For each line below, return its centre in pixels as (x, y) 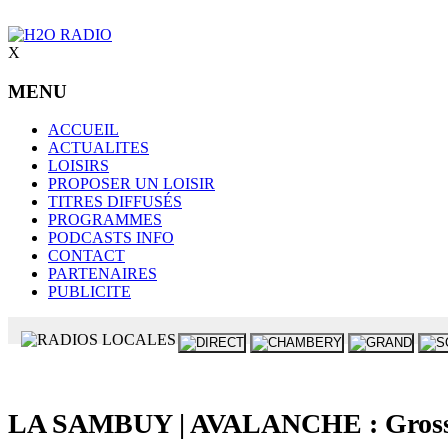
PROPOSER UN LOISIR (131, 184)
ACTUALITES (98, 148)
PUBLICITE (89, 292)
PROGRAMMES (105, 220)
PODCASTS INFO (111, 238)
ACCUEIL (83, 130)
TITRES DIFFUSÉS (115, 202)
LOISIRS (78, 166)
